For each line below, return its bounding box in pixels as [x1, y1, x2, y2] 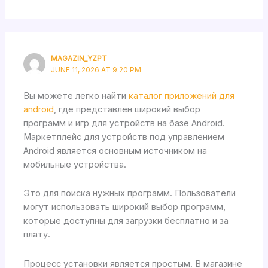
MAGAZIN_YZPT [51, 54, 108, 63]
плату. [23, 229, 51, 240]
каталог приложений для [129, 90, 235, 101]
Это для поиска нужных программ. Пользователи [23, 188, 236, 199]
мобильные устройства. [23, 159, 127, 170]
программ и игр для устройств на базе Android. [23, 117, 226, 129]
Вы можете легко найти [23, 90, 129, 101]
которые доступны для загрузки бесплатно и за [23, 215, 229, 227]
